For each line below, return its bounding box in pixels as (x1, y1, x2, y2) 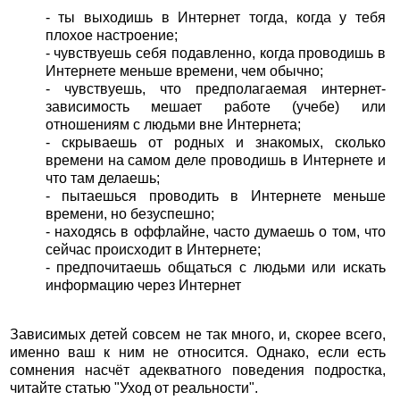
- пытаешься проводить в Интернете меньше (45, 187, 387, 204)
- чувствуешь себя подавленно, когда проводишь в (45, 45, 387, 61)
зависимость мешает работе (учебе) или (45, 98, 387, 114)
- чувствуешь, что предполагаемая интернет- (45, 80, 387, 96)
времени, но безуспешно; (45, 205, 214, 221)
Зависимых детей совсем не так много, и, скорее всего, (9, 327, 387, 343)
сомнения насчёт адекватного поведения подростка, (9, 362, 387, 379)
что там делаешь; (45, 170, 160, 186)
